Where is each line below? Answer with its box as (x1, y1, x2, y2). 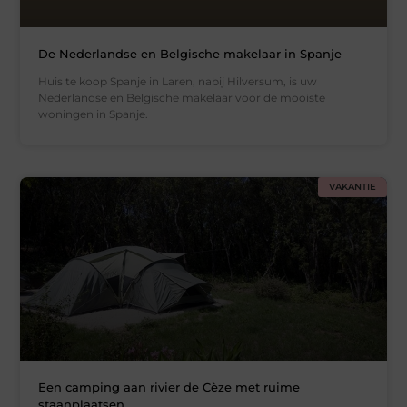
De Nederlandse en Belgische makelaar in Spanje (38, 46, 342, 62)
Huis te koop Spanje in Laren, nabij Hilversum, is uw (38, 74, 318, 89)
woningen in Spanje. (38, 107, 149, 122)
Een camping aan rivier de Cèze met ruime (38, 379, 301, 394)
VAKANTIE (328, 181, 376, 194)
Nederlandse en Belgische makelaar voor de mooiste (38, 91, 326, 105)
